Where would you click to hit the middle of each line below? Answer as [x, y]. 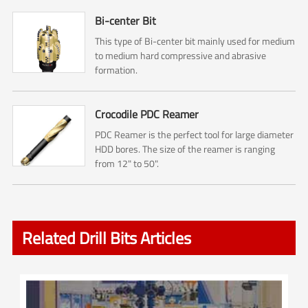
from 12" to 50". [127, 164]
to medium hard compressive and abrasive [181, 56]
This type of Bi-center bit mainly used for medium [195, 41]
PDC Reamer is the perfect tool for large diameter [195, 135]
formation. [117, 70]
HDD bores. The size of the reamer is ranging [185, 149]
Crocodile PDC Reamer [147, 114]
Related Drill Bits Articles [106, 238]
